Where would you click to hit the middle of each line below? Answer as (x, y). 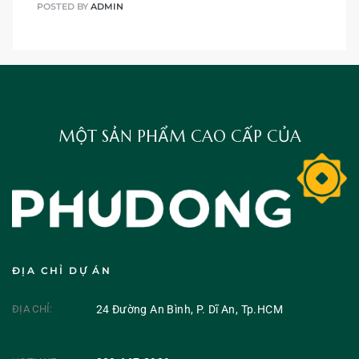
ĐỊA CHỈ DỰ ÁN (62, 270)
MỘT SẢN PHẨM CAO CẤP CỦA (179, 137)
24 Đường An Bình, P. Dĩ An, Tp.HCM (190, 309)
